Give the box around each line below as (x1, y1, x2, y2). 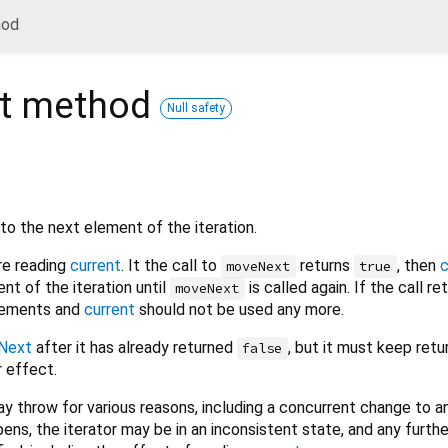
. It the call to (121, 255, 221, 275)
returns (295, 255, 354, 275)
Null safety (167, 100, 225, 115)
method (12, 84, 160, 127)
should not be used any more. (135, 299, 344, 319)
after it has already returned (32, 337, 237, 357)
